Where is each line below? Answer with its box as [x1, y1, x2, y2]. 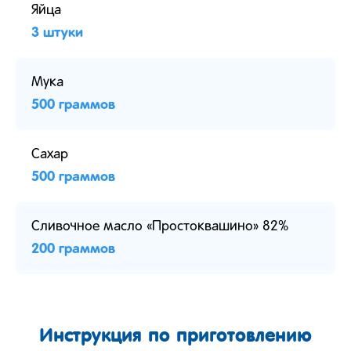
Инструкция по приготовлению [39, 322, 312, 346]
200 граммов [31, 241, 115, 256]
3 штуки [31, 25, 83, 40]
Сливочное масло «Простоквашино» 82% [31, 219, 288, 233]
